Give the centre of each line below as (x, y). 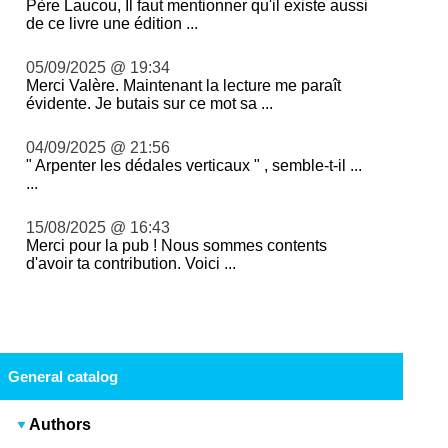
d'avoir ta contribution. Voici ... (131, 263)
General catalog (62, 376)
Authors (60, 424)
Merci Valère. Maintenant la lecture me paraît (184, 85)
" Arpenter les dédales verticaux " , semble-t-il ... (194, 165)
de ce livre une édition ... (112, 23)
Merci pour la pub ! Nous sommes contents (177, 245)
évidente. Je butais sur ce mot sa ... (150, 103)
